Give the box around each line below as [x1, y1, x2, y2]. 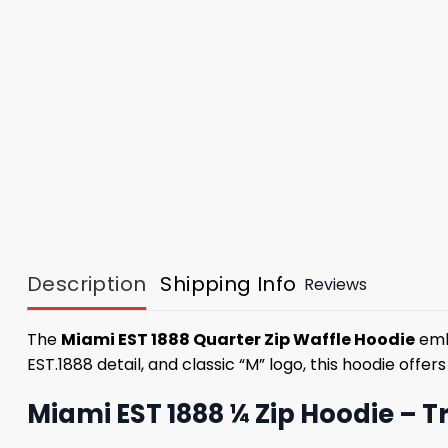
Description [27, 270, 147, 299]
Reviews [303, 272, 367, 296]
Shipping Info [160, 270, 297, 299]
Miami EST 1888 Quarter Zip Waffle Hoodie [61, 328, 415, 352]
